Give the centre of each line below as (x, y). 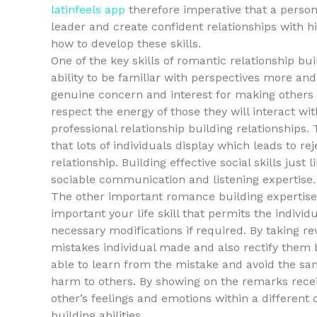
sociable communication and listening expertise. (183, 179)
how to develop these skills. (126, 44)
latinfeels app (88, 10)
